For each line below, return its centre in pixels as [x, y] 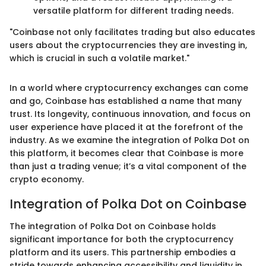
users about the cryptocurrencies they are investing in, [128, 45]
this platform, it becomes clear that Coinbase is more [126, 153]
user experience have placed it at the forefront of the [126, 127]
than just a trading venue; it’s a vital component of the [128, 166]
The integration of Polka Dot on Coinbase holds [113, 227]
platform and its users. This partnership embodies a [123, 253]
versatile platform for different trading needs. [133, 10]
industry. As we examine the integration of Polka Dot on [129, 140]
